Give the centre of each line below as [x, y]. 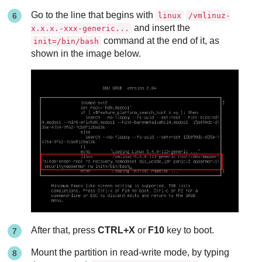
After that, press [65, 230]
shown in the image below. [86, 54]
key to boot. [189, 230]
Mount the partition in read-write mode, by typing [130, 252]
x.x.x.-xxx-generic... [80, 29]
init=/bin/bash [66, 42]
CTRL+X [117, 230]
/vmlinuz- [210, 16]
